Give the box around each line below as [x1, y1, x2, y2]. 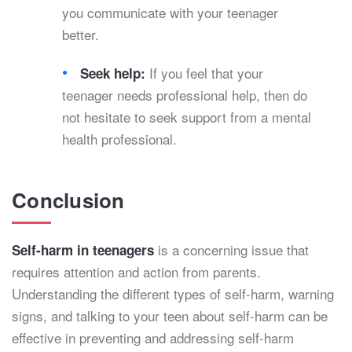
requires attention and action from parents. [12, 262, 261, 281]
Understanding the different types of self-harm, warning [12, 284, 334, 303]
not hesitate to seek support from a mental [62, 107, 311, 126]
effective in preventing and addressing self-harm [12, 328, 294, 347]
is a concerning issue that [154, 240, 309, 259]
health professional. [62, 129, 181, 148]
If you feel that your [145, 63, 264, 82]
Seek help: [80, 64, 146, 82]
